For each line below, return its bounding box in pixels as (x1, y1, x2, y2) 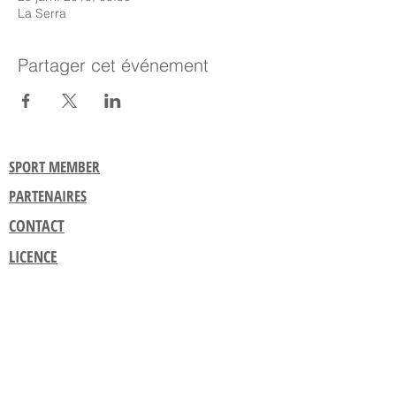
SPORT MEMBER (9, 156, 100, 177)
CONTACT (9, 215, 65, 236)
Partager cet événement (18, 54, 209, 76)
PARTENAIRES (9, 186, 87, 206)
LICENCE (9, 246, 57, 267)
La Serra (18, 5, 66, 21)
